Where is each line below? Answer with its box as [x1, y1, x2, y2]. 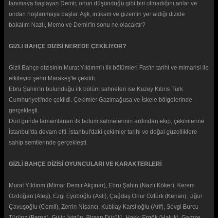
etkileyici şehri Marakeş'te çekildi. [9, 74, 96, 82]
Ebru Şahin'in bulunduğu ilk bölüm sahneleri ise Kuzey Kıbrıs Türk [9, 85, 183, 92]
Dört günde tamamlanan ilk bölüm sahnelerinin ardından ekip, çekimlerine [9, 117, 204, 125]
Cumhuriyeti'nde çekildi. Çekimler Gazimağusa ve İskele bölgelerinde [9, 96, 192, 103]
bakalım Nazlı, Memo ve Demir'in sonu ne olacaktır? [9, 21, 145, 28]
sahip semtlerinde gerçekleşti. [9, 139, 88, 146]
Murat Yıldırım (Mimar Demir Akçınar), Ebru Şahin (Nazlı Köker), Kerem [9, 182, 195, 189]
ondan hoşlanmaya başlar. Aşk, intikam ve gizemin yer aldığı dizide [9, 10, 186, 18]
